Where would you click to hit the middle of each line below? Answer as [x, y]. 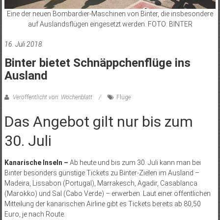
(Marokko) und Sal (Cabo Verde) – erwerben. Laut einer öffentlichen [107, 194]
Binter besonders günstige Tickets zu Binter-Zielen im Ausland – [102, 173]
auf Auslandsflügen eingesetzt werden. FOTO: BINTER [110, 24]
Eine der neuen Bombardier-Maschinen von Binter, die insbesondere [110, 14]
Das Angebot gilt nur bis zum [98, 122]
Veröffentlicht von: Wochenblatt [52, 97]
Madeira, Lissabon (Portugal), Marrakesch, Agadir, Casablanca [101, 183]
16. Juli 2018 [23, 44]
